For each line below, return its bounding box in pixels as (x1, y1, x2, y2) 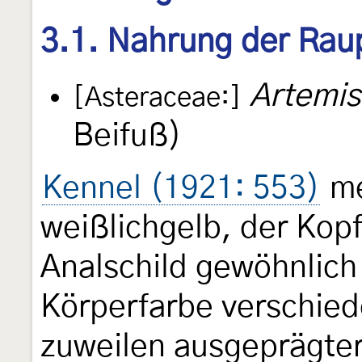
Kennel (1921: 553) (42, 173, 320, 205)
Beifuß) (73, 120, 182, 153)
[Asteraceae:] (73, 85, 242, 112)
